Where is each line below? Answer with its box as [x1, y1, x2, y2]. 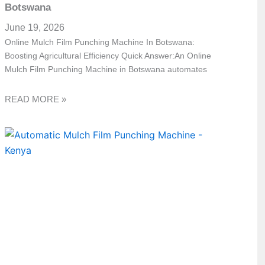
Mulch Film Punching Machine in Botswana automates [5, 64, 208, 75]
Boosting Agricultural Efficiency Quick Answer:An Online [5, 51, 212, 61]
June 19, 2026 [5, 22, 65, 33]
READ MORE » [5, 93, 67, 104]
